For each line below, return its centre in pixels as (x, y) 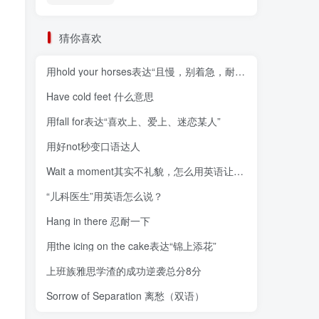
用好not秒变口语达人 (93, 146)
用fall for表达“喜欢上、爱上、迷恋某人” (134, 121)
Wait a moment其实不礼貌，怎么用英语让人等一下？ (239, 171)
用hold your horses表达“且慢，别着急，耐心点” (240, 72)
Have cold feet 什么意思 (100, 96)
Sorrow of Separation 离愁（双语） (125, 296)
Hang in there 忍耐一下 (98, 221)
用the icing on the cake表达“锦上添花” (131, 246)
